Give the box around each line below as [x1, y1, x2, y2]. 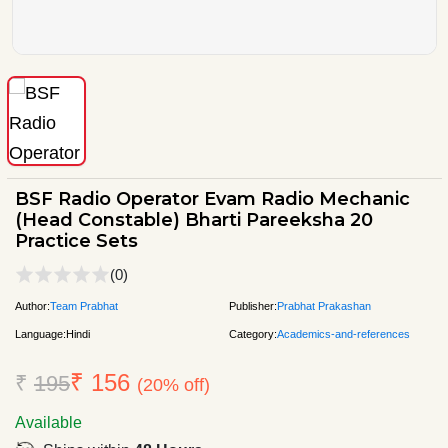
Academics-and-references [277, 327, 410, 340]
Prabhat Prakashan [277, 299, 371, 312]
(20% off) [137, 374, 210, 395]
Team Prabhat [50, 299, 118, 312]
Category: [229, 327, 277, 340]
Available [15, 413, 82, 431]
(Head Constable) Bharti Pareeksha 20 [15, 208, 373, 231]
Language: [15, 327, 66, 340]
